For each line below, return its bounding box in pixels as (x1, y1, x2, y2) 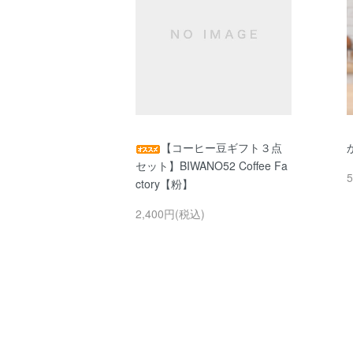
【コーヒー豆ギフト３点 (161, 139, 282, 155)
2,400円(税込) (136, 205, 205, 221)
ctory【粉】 (136, 175, 193, 191)
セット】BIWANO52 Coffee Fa (136, 157, 288, 173)
